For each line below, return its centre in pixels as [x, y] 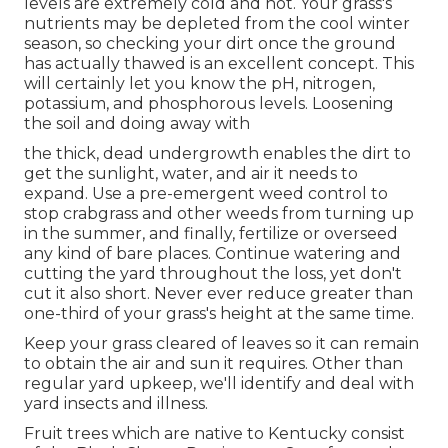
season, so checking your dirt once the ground [210, 43]
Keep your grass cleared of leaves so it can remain [221, 343]
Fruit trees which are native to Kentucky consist [214, 433]
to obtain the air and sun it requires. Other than [213, 363]
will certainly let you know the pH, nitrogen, [199, 83]
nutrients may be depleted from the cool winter [217, 23]
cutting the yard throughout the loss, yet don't [213, 273]
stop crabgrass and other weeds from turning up [219, 213]
